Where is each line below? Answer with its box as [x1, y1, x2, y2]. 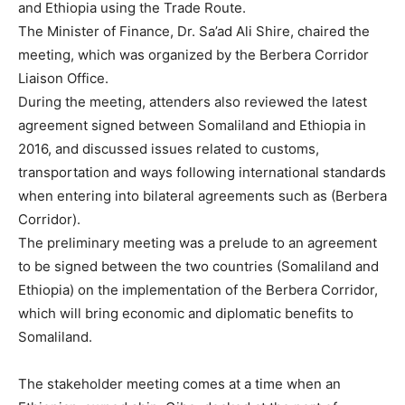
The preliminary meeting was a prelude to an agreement [18, 233, 377, 251]
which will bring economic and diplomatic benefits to [18, 304, 353, 322]
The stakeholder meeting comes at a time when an [18, 374, 341, 392]
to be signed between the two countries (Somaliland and [18, 257, 379, 275]
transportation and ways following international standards [18, 163, 386, 181]
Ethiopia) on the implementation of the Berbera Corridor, [18, 280, 378, 298]
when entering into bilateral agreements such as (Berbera [18, 186, 387, 204]
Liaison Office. [18, 69, 108, 87]
